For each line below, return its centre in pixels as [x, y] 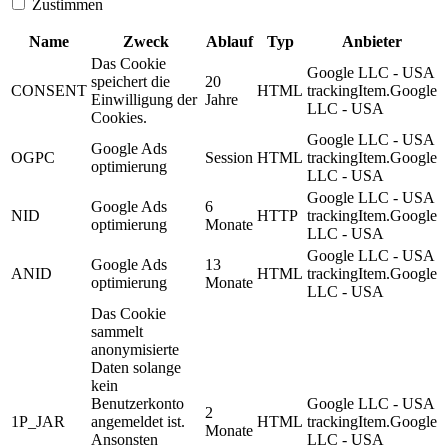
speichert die [130, 82]
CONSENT [49, 91]
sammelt [117, 332]
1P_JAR [38, 422]
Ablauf [229, 42]
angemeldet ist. [138, 422]
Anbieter [372, 42]
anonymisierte [135, 350]
